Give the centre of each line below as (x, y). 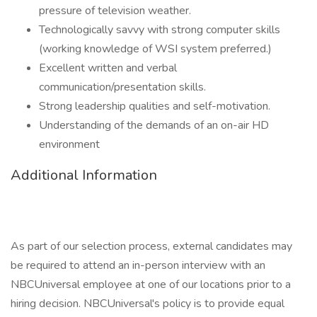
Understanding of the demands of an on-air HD (154, 125)
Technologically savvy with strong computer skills (160, 30)
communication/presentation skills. (122, 87)
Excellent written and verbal (108, 68)
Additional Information (84, 175)
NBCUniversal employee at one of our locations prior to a (151, 284)
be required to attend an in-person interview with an (138, 265)
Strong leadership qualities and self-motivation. (155, 106)
